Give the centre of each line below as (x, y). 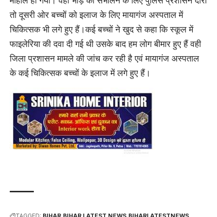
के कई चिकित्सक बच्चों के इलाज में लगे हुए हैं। (80, 73)
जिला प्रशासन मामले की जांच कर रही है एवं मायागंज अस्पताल (104, 58)
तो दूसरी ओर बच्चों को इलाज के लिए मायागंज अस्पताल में (96, 15)
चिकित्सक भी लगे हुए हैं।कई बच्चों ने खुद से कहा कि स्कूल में (101, 29)
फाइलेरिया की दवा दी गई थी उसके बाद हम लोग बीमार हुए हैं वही (105, 44)
